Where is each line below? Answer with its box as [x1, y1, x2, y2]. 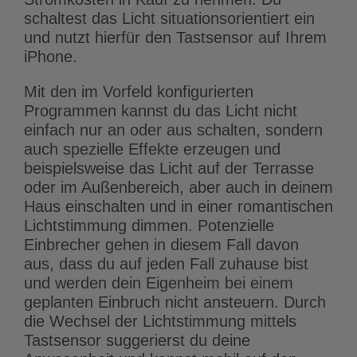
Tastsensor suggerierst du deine [24, 331, 250, 350]
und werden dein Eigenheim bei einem [24, 274, 293, 292]
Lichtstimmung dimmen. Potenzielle [24, 217, 274, 235]
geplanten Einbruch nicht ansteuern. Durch [24, 293, 326, 312]
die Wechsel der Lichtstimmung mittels [24, 312, 296, 331]
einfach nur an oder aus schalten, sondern [24, 121, 323, 139]
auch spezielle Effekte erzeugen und [24, 140, 280, 159]
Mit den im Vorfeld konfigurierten [24, 83, 253, 101]
